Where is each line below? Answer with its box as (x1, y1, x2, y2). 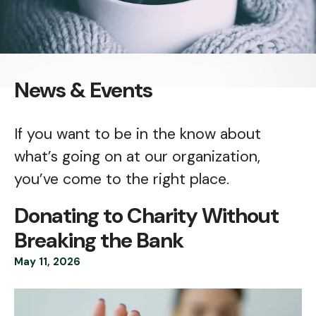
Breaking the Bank (14, 226, 183, 255)
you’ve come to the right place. (14, 169, 229, 190)
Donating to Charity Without (14, 202, 279, 230)
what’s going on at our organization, (14, 147, 260, 167)
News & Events (14, 76, 152, 104)
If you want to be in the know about (14, 124, 261, 145)
